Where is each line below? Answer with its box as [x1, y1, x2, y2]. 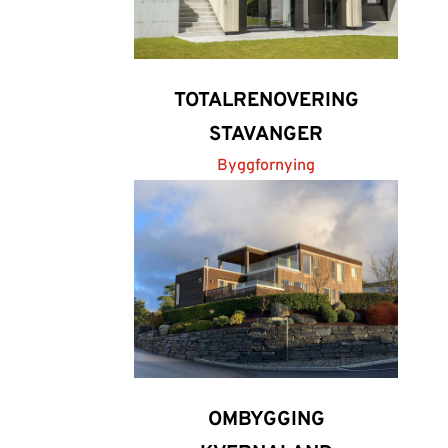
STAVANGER [209, 122, 324, 148]
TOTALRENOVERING [173, 88, 359, 114]
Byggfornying [217, 156, 316, 176]
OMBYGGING [207, 407, 325, 433]
